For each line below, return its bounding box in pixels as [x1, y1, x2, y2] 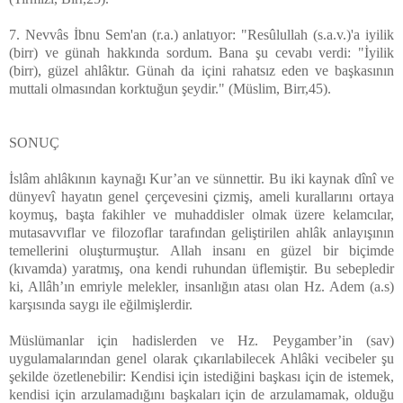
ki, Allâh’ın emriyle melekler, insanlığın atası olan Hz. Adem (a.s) [9, 278, 394, 294]
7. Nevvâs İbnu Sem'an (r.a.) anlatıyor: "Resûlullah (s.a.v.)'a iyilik [9, 26, 394, 42]
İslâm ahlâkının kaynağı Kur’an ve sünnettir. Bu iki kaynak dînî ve [9, 170, 394, 186]
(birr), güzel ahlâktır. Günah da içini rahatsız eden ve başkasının [9, 62, 394, 78]
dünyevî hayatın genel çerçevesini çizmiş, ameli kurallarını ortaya [9, 188, 394, 204]
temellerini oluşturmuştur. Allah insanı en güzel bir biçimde [9, 242, 394, 258]
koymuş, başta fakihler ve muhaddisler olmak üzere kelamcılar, [9, 206, 394, 222]
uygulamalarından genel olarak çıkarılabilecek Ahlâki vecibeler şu [9, 350, 394, 366]
